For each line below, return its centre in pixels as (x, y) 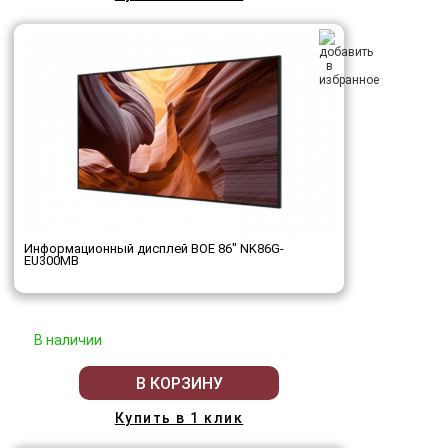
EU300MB (51, 261)
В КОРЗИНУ (179, 383)
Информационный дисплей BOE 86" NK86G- (154, 249)
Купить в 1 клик (179, 418)
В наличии (68, 340)
